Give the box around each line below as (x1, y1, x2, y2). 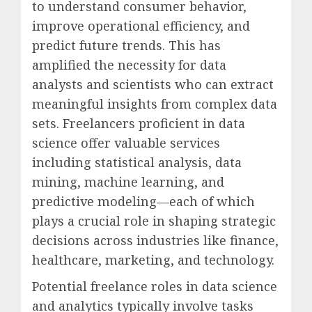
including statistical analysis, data (32, 154, 242, 171)
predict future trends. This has (32, 37, 221, 54)
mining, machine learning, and (32, 173, 224, 191)
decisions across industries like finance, (32, 232, 279, 249)
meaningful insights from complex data (32, 95, 277, 113)
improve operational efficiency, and (32, 17, 250, 35)
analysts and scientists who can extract (32, 76, 274, 93)
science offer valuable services (32, 134, 220, 152)
